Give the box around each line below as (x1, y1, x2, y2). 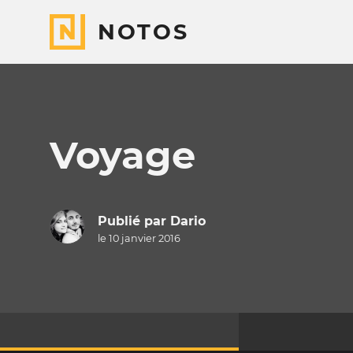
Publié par (97, 214, 170, 229)
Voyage (50, 132, 195, 178)
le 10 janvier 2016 (97, 232, 180, 245)
